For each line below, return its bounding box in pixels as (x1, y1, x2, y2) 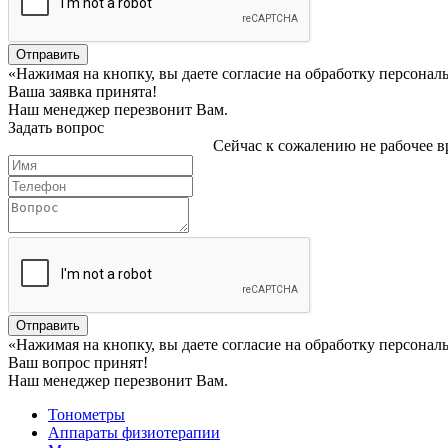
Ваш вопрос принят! (8, 354, 148, 371)
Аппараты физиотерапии (48, 424, 220, 441)
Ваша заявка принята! (8, 83, 157, 100)
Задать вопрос (8, 119, 104, 136)
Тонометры (48, 406, 125, 423)
